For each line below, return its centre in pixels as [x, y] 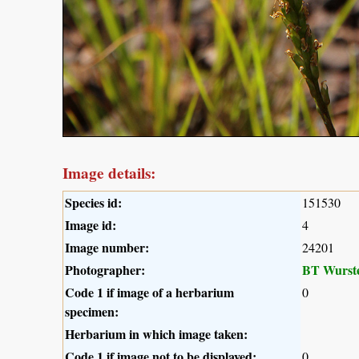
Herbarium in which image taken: [156, 334]
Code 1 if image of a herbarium [149, 292]
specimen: [92, 312]
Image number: [107, 248]
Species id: [93, 203]
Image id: [91, 225]
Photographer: [105, 270]
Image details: [109, 173]
